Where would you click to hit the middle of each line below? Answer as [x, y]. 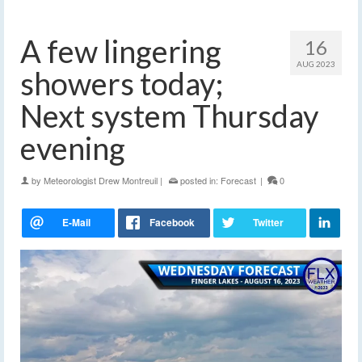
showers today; [122, 84]
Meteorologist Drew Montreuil [101, 181]
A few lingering [121, 51]
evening [73, 148]
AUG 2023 [316, 64]
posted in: [199, 181]
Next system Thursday [169, 116]
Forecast [238, 181]
